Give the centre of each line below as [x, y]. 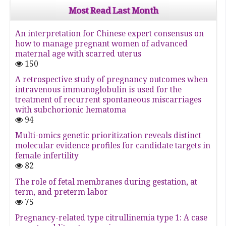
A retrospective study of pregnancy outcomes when [112, 79]
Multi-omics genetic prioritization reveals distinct [108, 136]
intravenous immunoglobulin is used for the [99, 89]
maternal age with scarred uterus [78, 53]
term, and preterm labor [62, 192]
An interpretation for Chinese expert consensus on [110, 33]
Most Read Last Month [113, 10]
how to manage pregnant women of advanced [102, 43]
